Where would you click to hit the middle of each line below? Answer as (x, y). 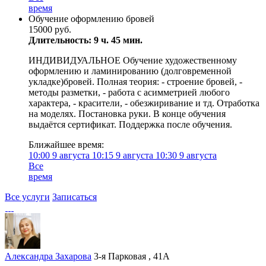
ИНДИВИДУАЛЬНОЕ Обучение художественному (133, 60)
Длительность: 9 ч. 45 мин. (85, 40)
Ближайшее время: (66, 145)
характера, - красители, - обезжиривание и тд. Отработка (144, 103)
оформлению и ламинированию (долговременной (130, 71)
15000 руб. (50, 29)
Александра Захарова (48, 256)
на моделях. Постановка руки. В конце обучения (127, 114)
